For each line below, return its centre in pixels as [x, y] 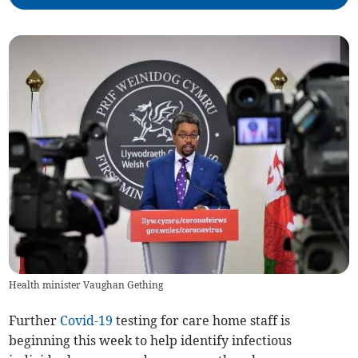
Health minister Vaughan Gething [86, 285]
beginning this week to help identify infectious [151, 341]
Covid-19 [87, 321]
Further [35, 321]
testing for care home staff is [202, 321]
